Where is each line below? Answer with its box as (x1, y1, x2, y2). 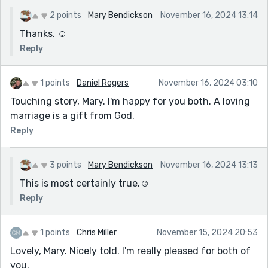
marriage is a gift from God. (10, 109, 135, 121)
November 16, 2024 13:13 (160, 159, 258, 170)
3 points (50, 159, 81, 170)
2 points (50, 10, 81, 20)
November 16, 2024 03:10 (159, 77, 258, 88)
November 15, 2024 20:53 (157, 227, 258, 237)
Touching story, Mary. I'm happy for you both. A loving (10, 95, 250, 107)
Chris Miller (77, 227, 117, 237)
